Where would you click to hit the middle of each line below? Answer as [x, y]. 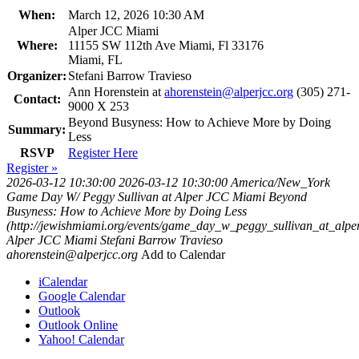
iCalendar [63, 282]
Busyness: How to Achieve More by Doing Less [127, 212]
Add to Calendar [183, 255]
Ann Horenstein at [116, 92]
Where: [37, 46]
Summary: [37, 130]
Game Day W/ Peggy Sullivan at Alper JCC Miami [136, 197]
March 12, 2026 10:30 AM [136, 15]
